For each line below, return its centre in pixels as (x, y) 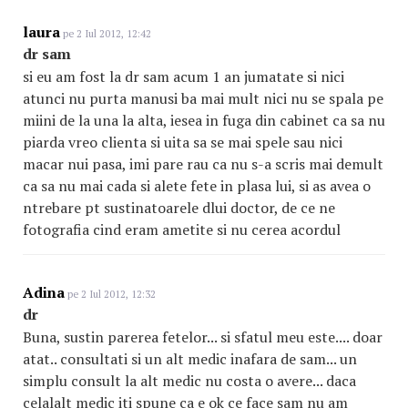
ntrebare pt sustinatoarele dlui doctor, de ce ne (179, 208)
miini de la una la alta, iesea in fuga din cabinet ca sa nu (204, 120)
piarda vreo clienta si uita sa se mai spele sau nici (183, 142)
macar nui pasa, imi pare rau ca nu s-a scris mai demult (203, 164)
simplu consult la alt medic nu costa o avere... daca (189, 381)
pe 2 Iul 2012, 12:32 (110, 294)
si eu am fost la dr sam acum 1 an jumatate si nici (184, 76)
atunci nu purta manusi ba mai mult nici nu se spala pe (203, 98)
